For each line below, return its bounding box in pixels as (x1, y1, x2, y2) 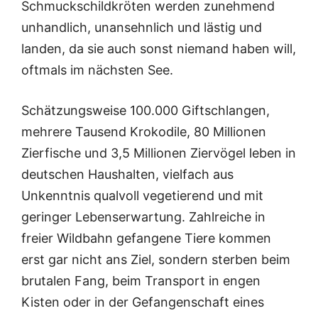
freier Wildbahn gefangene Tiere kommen (21, 231, 271, 246)
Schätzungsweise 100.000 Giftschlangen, (21, 103, 270, 118)
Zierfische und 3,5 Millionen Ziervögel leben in (21, 146, 296, 160)
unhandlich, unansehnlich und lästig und (21, 20, 262, 35)
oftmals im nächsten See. (21, 62, 173, 77)
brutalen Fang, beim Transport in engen (21, 273, 261, 288)
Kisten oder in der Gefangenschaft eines (21, 295, 264, 309)
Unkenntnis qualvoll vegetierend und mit (21, 188, 263, 203)
